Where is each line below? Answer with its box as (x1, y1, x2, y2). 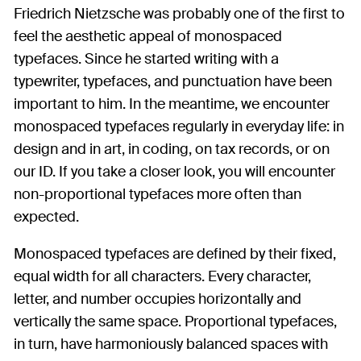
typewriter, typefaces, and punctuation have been (14, 72, 332, 92)
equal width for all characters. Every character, (14, 267, 311, 287)
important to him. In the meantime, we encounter (14, 94, 330, 114)
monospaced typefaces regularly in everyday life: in (14, 117, 344, 137)
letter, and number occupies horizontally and (14, 289, 301, 309)
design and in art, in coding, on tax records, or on (14, 139, 330, 160)
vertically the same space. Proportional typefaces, (14, 312, 337, 332)
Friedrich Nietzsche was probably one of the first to (14, 4, 345, 24)
